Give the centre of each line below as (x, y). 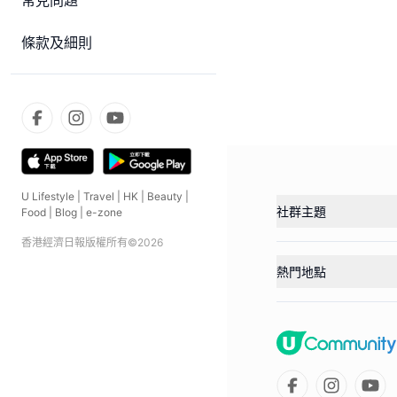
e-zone (104, 212)
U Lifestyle (48, 196)
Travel (99, 196)
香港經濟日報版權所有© (79, 242)
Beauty (165, 196)
